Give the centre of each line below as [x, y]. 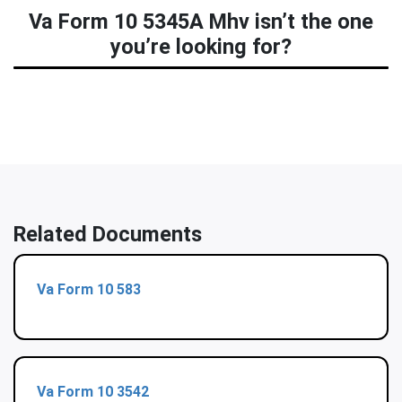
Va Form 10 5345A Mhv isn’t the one [201, 22]
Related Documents [108, 235]
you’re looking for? [201, 47]
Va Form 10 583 [89, 290]
